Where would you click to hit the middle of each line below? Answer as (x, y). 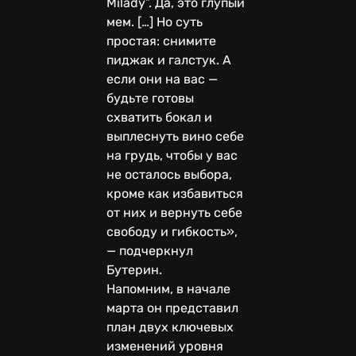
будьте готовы (150, 98)
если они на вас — (162, 79)
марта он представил (172, 308)
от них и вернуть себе (174, 212)
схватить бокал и (159, 117)
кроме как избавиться (175, 193)
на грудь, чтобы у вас (172, 155)
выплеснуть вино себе (175, 136)
